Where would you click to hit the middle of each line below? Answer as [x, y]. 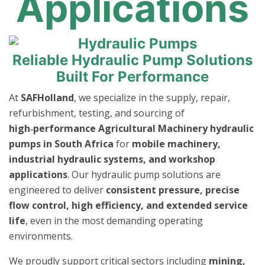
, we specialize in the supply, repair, [152, 97]
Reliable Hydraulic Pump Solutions [132, 60]
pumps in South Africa [61, 143]
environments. [41, 236]
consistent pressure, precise [173, 190]
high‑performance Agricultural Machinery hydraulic [131, 128]
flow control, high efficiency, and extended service [128, 205]
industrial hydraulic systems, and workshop [112, 159]
